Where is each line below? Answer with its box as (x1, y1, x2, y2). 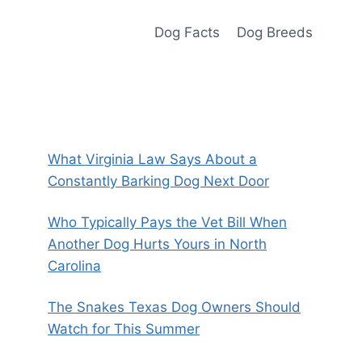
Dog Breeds (236, 23, 313, 40)
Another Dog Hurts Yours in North (48, 236, 267, 252)
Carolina (48, 258, 102, 274)
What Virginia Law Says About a (48, 151, 258, 167)
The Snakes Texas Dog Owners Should (48, 299, 301, 315)
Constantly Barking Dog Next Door (48, 173, 270, 189)
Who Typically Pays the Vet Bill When (48, 214, 288, 230)
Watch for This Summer (48, 321, 200, 337)
